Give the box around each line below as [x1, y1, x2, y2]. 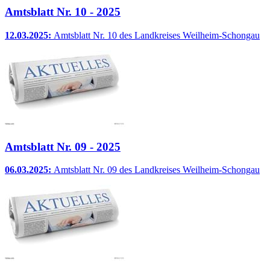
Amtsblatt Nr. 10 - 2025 [5, 5, 121, 19]
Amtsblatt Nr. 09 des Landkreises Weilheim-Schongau [54, 165, 260, 175]
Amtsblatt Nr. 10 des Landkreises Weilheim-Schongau [54, 30, 260, 41]
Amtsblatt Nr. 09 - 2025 [5, 140, 121, 153]
